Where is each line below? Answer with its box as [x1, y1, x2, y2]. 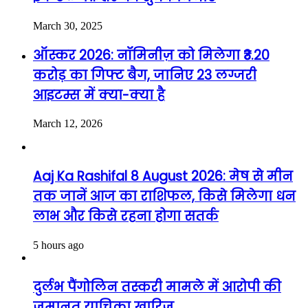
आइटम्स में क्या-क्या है [33, 85, 165, 104]
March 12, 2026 [33, 118, 102, 130]
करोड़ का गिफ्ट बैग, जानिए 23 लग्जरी [33, 65, 256, 85]
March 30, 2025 [33, 19, 102, 32]
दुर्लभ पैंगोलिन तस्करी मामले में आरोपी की [33, 277, 281, 296]
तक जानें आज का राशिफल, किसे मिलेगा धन [33, 187, 296, 206]
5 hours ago [33, 239, 84, 251]
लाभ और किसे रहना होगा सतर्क [33, 207, 219, 226]
